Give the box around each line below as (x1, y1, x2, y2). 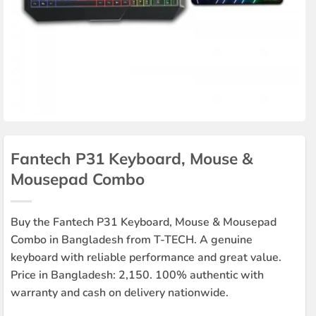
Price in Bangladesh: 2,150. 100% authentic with (10, 267, 264, 283)
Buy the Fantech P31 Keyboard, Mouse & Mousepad (10, 214, 276, 230)
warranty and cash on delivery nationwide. (10, 284, 229, 300)
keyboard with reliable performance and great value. (10, 249, 281, 265)
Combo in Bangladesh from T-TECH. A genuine (10, 231, 253, 248)
